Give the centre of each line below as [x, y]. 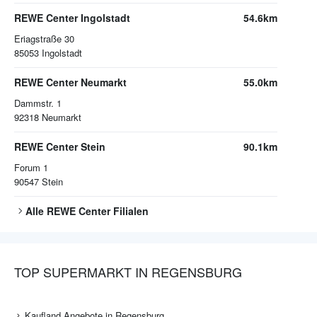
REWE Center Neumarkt [70, 82]
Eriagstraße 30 [44, 39]
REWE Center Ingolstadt [72, 18]
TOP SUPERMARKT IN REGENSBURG [128, 272]
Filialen [129, 211]
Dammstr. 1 [38, 103]
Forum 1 [31, 168]
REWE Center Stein [60, 147]
